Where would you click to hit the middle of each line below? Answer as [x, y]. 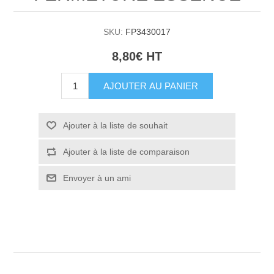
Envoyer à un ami [97, 178]
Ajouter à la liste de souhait [115, 125]
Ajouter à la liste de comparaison [126, 151]
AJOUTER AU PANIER [151, 86]
